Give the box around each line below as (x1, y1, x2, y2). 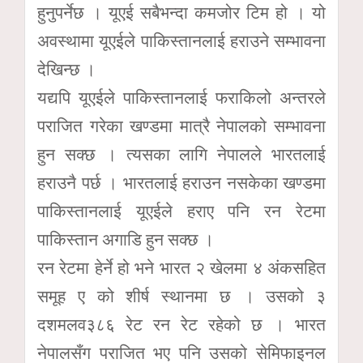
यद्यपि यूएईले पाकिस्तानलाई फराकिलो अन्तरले (37, 88, 326, 108)
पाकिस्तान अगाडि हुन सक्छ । (37, 229, 214, 250)
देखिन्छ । (37, 59, 96, 79)
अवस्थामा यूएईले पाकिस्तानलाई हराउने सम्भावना (37, 31, 326, 51)
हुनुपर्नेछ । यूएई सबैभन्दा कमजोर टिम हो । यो (37, 2, 326, 23)
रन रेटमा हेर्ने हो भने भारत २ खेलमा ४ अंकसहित (37, 258, 326, 278)
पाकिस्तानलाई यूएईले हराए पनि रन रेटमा (37, 201, 326, 221)
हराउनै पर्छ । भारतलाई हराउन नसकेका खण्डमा (37, 173, 326, 193)
